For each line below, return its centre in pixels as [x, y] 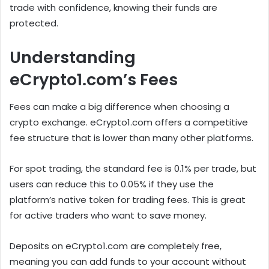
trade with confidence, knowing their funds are [113, 8]
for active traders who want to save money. [108, 215]
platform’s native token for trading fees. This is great [128, 199]
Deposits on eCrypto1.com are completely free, [116, 246]
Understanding [73, 58]
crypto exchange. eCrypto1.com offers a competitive [129, 122]
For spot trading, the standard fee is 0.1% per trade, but [133, 168]
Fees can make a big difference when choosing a [119, 106]
